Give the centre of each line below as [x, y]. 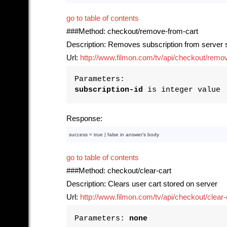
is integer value [182, 89]
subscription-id [109, 89]
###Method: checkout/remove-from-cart [132, 31]
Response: [84, 118]
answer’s [136, 134]
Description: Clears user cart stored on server [142, 184]
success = [81, 134]
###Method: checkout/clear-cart [119, 171]
